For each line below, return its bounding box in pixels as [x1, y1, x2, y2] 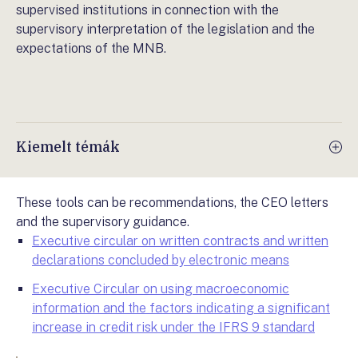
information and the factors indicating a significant [32, 300, 330, 316]
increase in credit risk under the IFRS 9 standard [32, 320, 315, 335]
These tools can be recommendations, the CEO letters [16, 195, 328, 210]
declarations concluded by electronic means [32, 253, 289, 268]
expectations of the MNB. [16, 41, 166, 56]
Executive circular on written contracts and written [32, 233, 328, 249]
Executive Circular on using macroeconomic [32, 281, 289, 296]
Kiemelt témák [16, 137, 120, 156]
